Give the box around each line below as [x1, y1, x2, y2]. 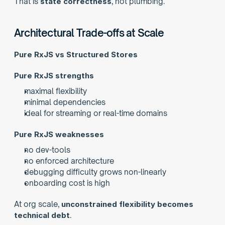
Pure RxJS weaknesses [14, 130, 104, 139]
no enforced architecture [24, 156, 114, 166]
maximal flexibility [24, 86, 87, 96]
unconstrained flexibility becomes [61, 199, 193, 209]
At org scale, [14, 199, 61, 209]
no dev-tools [24, 145, 70, 155]
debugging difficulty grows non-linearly [24, 167, 166, 177]
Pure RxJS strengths [14, 71, 94, 80]
